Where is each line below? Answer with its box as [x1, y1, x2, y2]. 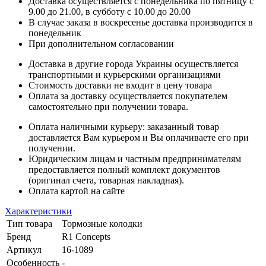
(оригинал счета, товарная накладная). [28, 175, 184, 186]
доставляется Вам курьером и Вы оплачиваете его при [28, 132, 249, 143]
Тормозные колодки [62, 218, 142, 229]
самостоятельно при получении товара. [28, 102, 188, 112]
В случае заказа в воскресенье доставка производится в [28, 17, 253, 28]
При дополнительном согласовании [28, 39, 174, 49]
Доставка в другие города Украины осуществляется [28, 59, 238, 69]
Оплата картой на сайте [28, 186, 125, 197]
